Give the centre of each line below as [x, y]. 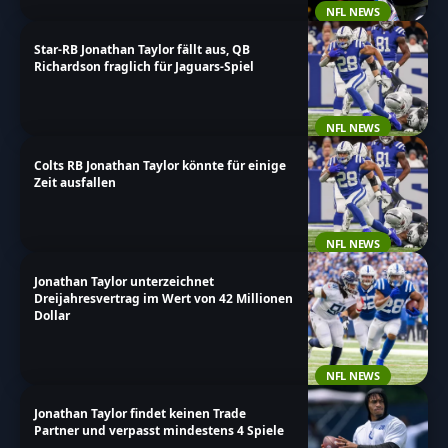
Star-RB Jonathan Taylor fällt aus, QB [142, 49]
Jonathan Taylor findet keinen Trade [140, 414]
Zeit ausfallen [75, 182]
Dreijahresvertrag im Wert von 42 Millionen [164, 298]
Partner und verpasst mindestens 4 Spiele [159, 431]
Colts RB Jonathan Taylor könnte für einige [160, 165]
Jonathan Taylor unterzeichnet [124, 281]
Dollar [52, 315]
